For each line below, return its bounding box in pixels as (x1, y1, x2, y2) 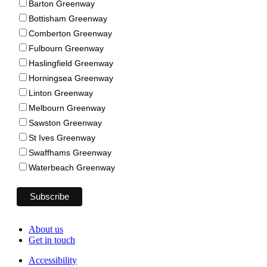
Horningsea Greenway (29, 73, 113, 83)
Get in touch (29, 234, 75, 245)
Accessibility (29, 254, 77, 265)
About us (29, 223, 63, 234)
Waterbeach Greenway (29, 162, 115, 172)
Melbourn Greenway (29, 103, 105, 113)
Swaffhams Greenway (29, 147, 111, 157)
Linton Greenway (29, 88, 93, 98)
